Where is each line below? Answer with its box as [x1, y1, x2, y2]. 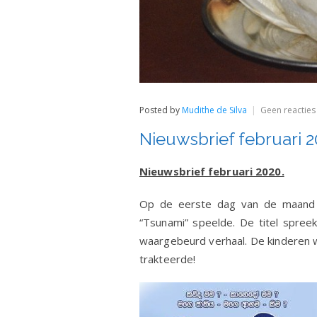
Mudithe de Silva [182, 103, 247, 116]
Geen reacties [260, 103, 316, 116]
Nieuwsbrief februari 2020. [139, 163, 284, 178]
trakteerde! [139, 251, 196, 266]
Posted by [139, 103, 182, 116]
